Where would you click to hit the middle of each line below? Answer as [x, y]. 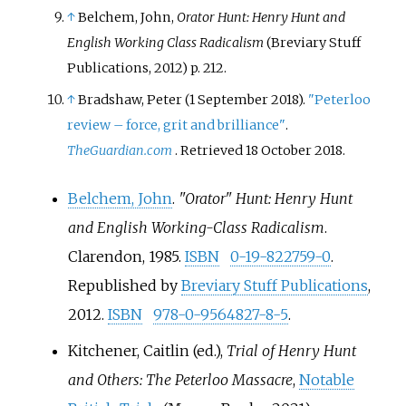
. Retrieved [211, 150]
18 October [279, 150]
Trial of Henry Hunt [291, 351]
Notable [326, 380]
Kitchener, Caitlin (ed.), [147, 351]
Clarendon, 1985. [126, 257]
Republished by [124, 286]
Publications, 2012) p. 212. [147, 68]
